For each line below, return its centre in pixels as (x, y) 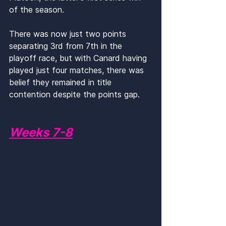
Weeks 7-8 (41, 132)
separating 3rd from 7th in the (67, 46)
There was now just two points (69, 34)
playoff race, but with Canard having (79, 58)
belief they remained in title (62, 82)
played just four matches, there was (78, 70)
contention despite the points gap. (74, 94)
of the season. (38, 9)
